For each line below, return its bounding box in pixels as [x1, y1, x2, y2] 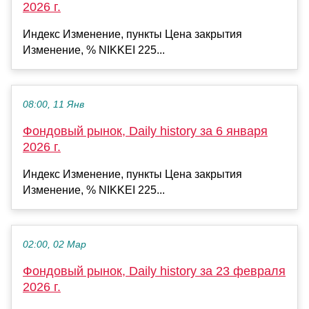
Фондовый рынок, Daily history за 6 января [23, 123, 268, 138]
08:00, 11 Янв [23, 99, 84, 110]
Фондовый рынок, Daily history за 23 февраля [23, 263, 286, 278]
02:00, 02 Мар [23, 239, 86, 250]
